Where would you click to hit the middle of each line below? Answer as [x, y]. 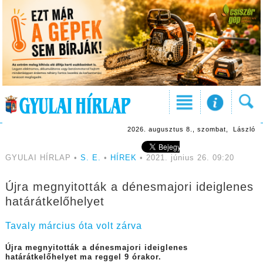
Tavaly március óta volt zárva [73, 226]
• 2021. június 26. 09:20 [185, 158]
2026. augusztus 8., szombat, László [191, 129]
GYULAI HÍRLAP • [43, 158]
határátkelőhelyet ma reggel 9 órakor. [85, 257]
